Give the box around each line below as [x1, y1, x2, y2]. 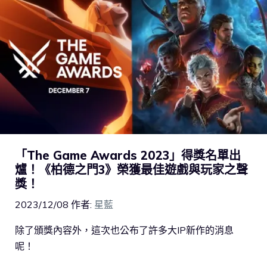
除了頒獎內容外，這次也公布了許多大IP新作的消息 [15, 224, 234, 237]
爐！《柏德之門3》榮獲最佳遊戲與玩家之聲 [15, 162, 248, 178]
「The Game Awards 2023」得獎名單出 [15, 148, 241, 163]
